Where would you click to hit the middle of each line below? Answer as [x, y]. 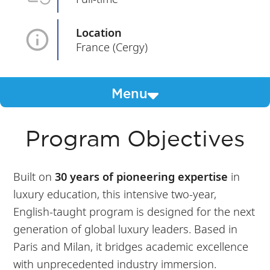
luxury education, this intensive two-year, [115, 193]
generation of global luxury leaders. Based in [126, 228]
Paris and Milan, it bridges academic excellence [131, 246]
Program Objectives [135, 140]
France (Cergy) [112, 46]
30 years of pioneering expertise [142, 176]
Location [99, 32]
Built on [34, 176]
